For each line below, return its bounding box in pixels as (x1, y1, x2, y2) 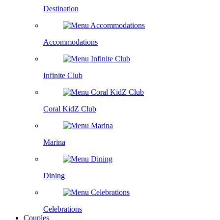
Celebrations (43, 205, 82, 213)
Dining (43, 171, 65, 180)
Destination (43, 4, 79, 13)
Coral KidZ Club (43, 105, 96, 113)
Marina (43, 138, 65, 146)
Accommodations (43, 38, 98, 46)
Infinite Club (43, 71, 82, 80)
